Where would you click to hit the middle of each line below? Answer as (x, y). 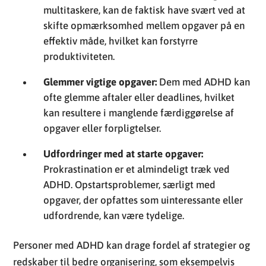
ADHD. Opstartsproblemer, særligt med (130, 184)
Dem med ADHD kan (204, 82)
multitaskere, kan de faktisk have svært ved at (145, 10)
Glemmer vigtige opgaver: (100, 82)
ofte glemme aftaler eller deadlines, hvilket (139, 97)
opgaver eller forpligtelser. (102, 128)
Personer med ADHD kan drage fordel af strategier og (132, 245)
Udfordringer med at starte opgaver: (123, 153)
